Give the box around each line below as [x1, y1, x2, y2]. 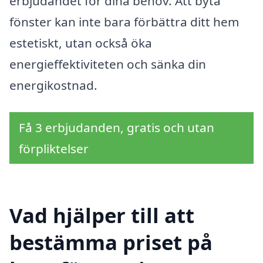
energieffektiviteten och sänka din [9, 56, 206, 73]
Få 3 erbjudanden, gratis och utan [19, 119, 214, 136]
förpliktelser [19, 140, 89, 157]
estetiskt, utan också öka [9, 35, 152, 52]
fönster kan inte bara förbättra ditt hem [9, 14, 239, 31]
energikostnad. [9, 77, 97, 94]
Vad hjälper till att [9, 201, 194, 229]
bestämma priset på [9, 228, 213, 256]
